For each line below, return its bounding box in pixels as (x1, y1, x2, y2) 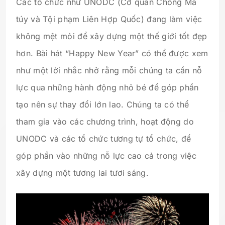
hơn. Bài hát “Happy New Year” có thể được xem (16, 48, 208, 58)
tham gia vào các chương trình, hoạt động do (16, 116, 194, 127)
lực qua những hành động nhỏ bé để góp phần (16, 82, 199, 92)
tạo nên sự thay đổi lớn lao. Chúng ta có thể (16, 99, 189, 109)
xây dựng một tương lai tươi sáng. (16, 167, 149, 178)
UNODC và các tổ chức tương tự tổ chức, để (16, 133, 191, 144)
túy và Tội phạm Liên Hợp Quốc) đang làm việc (16, 14, 202, 24)
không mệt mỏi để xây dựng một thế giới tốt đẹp (16, 31, 207, 41)
